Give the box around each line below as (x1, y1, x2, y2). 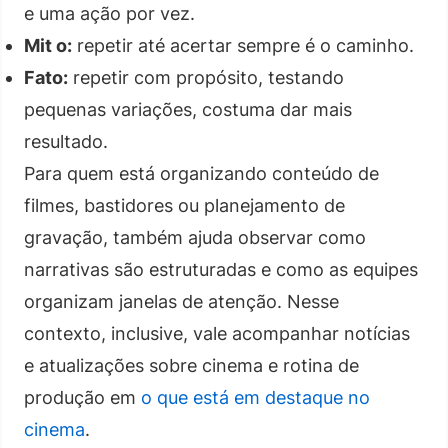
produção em (24, 386, 141, 408)
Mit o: (24, 34, 72, 56)
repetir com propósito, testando (68, 66, 344, 88)
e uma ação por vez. (24, 2, 195, 24)
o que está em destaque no (141, 386, 370, 408)
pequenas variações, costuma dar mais (24, 98, 352, 120)
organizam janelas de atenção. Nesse (24, 290, 339, 312)
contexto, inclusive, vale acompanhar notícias (24, 322, 410, 344)
